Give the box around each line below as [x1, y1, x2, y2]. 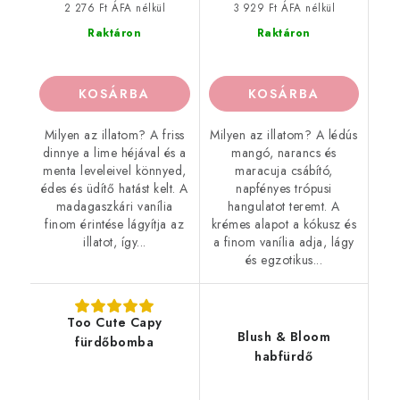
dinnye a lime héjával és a [42, 143, 187, 162]
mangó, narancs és [231, 143, 337, 162]
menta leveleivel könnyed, [43, 161, 187, 179]
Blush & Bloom [237, 327, 330, 346]
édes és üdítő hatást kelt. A [40, 179, 188, 197]
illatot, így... [83, 232, 146, 251]
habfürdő [254, 346, 313, 365]
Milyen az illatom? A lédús [210, 125, 358, 144]
